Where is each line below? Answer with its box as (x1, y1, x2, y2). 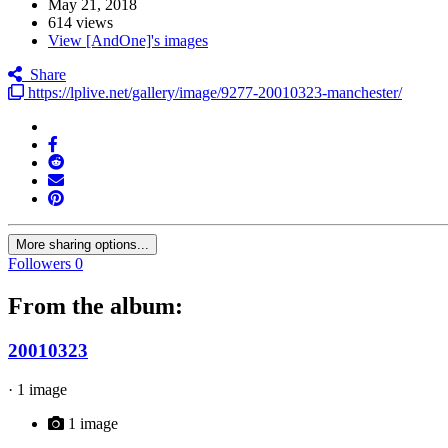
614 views (48, 14, 113, 32)
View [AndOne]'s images (48, 32, 208, 50)
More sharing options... (16, 237, 149, 253)
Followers (8, 255, 71, 273)
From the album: (8, 293, 183, 320)
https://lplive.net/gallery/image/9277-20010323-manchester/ (24, 84, 402, 102)
